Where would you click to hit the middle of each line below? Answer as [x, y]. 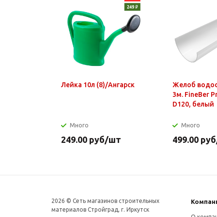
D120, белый [193, 104]
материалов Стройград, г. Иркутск [100, 209]
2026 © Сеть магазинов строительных [105, 201]
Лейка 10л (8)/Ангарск [98, 85]
